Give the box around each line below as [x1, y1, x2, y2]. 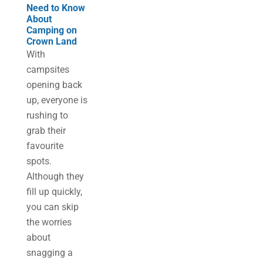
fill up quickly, [26, 186, 82, 197]
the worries [26, 217, 72, 228]
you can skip [26, 201, 79, 213]
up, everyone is [26, 95, 87, 106]
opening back [26, 79, 82, 90]
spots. [26, 156, 52, 167]
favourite [26, 140, 63, 151]
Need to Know [26, 2, 85, 14]
